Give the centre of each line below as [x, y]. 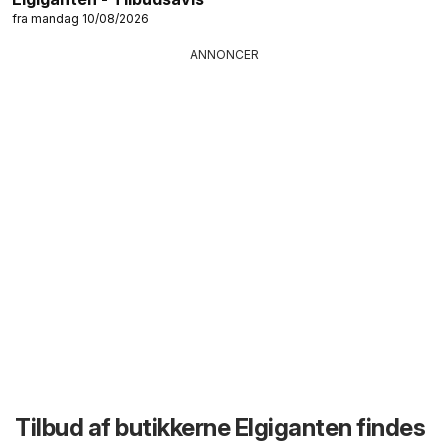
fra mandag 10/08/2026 [80, 18]
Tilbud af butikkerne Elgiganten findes [220, 427]
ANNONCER [224, 54]
